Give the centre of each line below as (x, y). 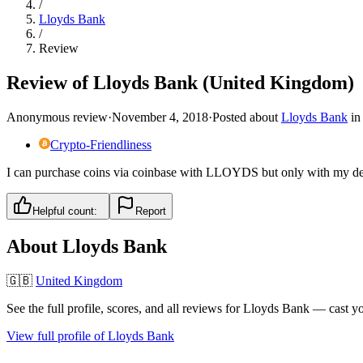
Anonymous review (57, 117)
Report (151, 211)
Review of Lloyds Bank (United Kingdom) (180, 82)
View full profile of (57, 335)
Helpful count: (65, 211)
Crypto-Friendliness (101, 144)
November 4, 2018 (160, 117)
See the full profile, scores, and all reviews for (125, 308)
